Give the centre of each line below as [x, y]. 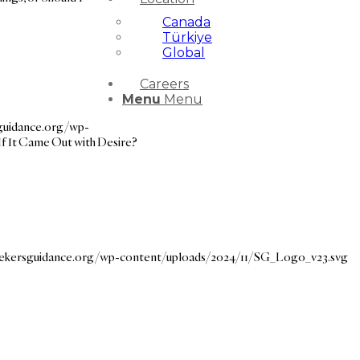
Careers [164, 84]
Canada [186, 22]
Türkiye [187, 37]
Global [184, 53]
